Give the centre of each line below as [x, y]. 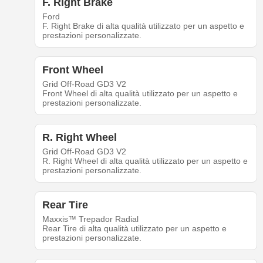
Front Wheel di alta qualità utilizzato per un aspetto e [140, 94]
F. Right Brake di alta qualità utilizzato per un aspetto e [143, 26]
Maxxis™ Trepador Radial [90, 219]
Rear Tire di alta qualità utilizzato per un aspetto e [134, 229]
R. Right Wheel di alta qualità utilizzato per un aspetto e [145, 161]
